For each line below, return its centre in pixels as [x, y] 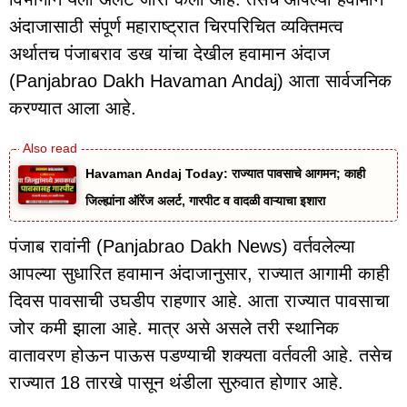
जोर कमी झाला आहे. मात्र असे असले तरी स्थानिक [174, 328]
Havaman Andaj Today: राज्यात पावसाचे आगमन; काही [225, 174]
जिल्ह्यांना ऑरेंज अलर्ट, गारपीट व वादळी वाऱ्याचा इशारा [205, 201]
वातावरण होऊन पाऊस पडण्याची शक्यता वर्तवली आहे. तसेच [200, 356]
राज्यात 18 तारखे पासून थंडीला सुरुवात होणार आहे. [176, 383]
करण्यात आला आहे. [73, 109]
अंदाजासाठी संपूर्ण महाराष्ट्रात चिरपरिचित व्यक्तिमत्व [176, 27]
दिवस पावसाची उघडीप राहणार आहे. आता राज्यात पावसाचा [199, 301]
